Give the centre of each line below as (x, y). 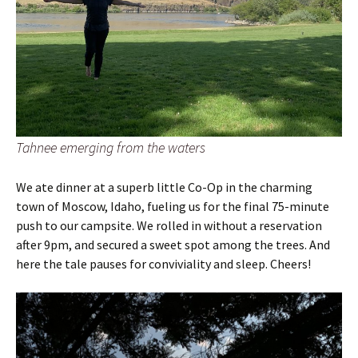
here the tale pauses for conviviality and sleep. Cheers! (166, 263)
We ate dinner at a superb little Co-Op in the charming (164, 187)
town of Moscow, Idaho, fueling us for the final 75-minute (173, 206)
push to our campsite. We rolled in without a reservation (169, 225)
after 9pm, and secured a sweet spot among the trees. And (173, 244)
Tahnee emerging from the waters (111, 147)
